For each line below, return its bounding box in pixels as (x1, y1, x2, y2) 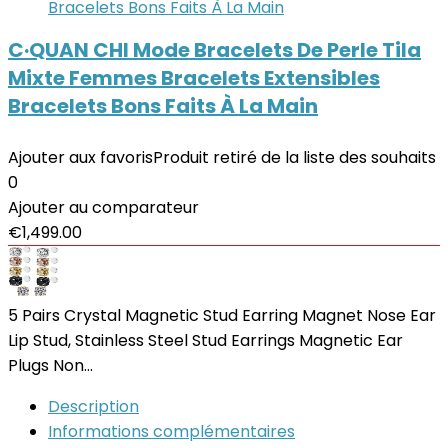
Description (48, 395, 139, 418)
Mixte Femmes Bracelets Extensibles (8, 64, 380, 92)
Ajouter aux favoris (8, 146, 153, 169)
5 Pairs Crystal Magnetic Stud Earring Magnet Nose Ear (8, 304, 436, 327)
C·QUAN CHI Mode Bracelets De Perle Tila (8, 36, 421, 64)
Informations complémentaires (48, 420, 295, 443)
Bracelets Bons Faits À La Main (8, 92, 318, 120)
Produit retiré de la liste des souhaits (153, 146, 436, 169)
